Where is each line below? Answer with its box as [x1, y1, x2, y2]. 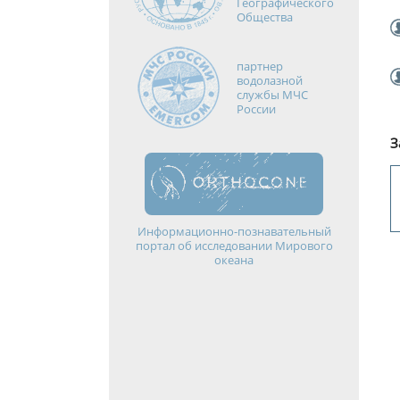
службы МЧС [236, 87, 308, 103]
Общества [236, 9, 293, 25]
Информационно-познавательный [137, 223, 331, 239]
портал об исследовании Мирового [135, 237, 333, 254]
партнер [236, 58, 283, 74]
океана [214, 252, 254, 268]
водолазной [236, 72, 303, 88]
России [236, 101, 276, 117]
